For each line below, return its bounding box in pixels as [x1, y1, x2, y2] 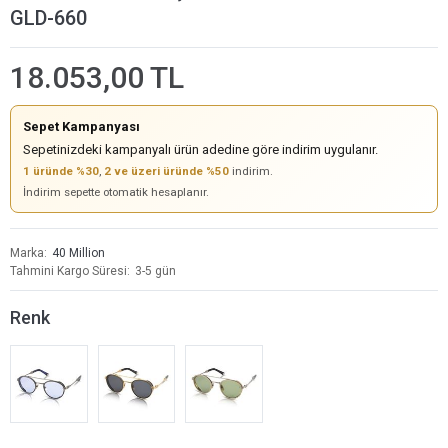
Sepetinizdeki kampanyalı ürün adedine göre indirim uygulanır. [23, 142, 378, 157]
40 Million [52, 246, 105, 260]
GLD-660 [10, 6, 87, 30]
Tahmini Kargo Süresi [10, 264, 127, 278]
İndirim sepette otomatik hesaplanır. [23, 185, 209, 199]
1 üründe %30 [23, 164, 99, 178]
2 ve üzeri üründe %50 [104, 164, 229, 178]
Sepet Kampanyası [23, 119, 140, 134]
